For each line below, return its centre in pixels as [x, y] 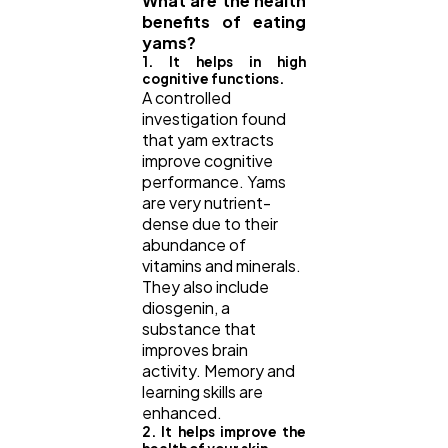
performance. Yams [214, 182]
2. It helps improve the [224, 432]
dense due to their [210, 224]
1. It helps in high [224, 62]
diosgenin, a [186, 308]
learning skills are [202, 392]
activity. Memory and [218, 371]
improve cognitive [207, 161]
